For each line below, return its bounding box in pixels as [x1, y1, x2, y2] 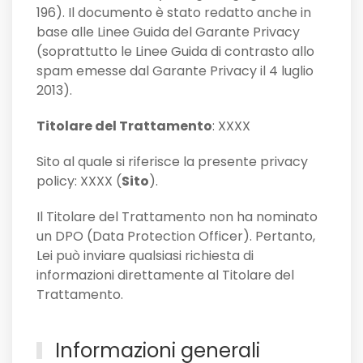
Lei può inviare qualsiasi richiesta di [36, 246, 254, 266]
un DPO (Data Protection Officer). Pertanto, [36, 227, 315, 246]
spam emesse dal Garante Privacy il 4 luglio [36, 62, 314, 81]
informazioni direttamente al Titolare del [36, 266, 294, 285]
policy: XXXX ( [36, 172, 122, 191]
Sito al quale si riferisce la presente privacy [36, 152, 308, 172]
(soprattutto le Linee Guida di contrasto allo [36, 42, 314, 62]
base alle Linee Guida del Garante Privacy [36, 23, 300, 42]
